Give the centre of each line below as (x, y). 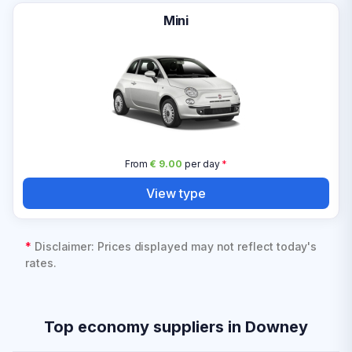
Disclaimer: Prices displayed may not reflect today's (176, 246)
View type (176, 193)
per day (201, 164)
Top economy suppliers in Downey (176, 327)
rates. (41, 263)
